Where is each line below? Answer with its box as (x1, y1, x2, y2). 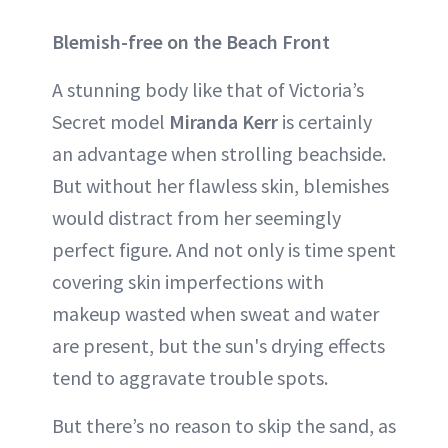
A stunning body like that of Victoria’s (52, 76, 364, 102)
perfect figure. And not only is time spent (52, 236, 396, 262)
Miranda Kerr (169, 108, 278, 134)
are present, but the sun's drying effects (52, 332, 385, 358)
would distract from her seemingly (52, 204, 341, 230)
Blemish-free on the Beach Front (52, 28, 330, 54)
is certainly (278, 108, 372, 134)
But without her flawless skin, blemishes (52, 172, 389, 198)
